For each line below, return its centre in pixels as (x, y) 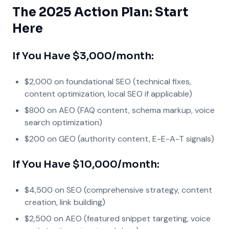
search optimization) (63, 122)
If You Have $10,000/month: (86, 164)
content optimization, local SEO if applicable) (108, 94)
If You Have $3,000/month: (83, 56)
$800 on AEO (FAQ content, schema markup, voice (120, 110)
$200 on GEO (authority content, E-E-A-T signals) (119, 139)
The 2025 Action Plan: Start (100, 12)
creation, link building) (65, 202)
